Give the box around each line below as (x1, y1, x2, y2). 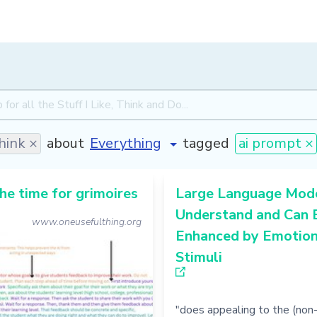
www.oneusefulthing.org (31, 215, 142, 229)
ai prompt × (238, 133, 313, 153)
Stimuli (175, 248, 222, 267)
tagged (183, 133, 229, 153)
